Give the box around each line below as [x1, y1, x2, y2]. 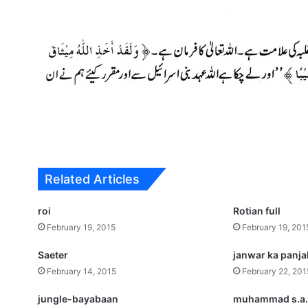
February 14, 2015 [47, 266, 117, 276]
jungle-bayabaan [38, 293, 119, 305]
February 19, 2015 [47, 222, 116, 232]
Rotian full [233, 205, 281, 217]
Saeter [38, 249, 69, 261]
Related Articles [45, 172, 140, 186]
